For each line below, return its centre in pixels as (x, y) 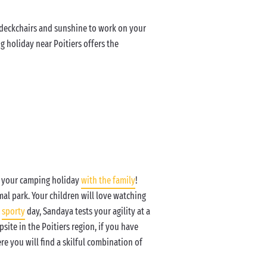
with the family (108, 180)
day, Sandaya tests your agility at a (88, 211)
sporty (14, 211)
